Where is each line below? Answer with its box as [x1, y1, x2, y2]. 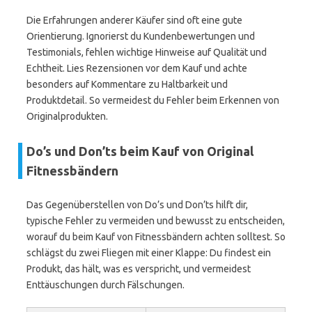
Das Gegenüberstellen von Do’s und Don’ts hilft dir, [26, 199, 248, 210]
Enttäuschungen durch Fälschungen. [26, 279, 185, 290]
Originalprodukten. [26, 111, 108, 122]
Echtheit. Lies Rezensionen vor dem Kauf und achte [26, 63, 247, 74]
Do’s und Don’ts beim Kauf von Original [26, 144, 253, 158]
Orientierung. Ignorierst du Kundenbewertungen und [26, 31, 255, 42]
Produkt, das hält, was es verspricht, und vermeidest [26, 263, 251, 274]
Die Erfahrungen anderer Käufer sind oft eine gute [26, 15, 242, 26]
